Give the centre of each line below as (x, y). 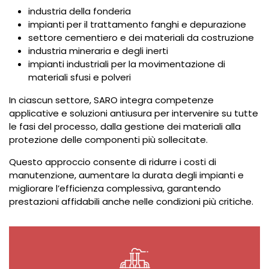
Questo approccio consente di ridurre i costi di (113, 162)
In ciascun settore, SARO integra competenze (111, 100)
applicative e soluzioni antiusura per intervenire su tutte (134, 113)
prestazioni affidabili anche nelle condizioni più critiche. (131, 201)
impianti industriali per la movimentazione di (127, 64)
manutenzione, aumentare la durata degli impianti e (126, 175)
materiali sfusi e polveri (80, 77)
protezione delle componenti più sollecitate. (108, 140)
